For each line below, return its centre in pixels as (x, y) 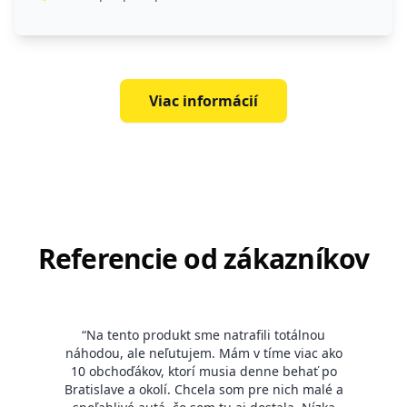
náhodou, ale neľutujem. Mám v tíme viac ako (203, 353)
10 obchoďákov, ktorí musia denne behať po (203, 372)
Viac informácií (203, 101)
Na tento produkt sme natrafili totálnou (206, 335)
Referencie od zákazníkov (203, 259)
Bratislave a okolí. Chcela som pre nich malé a (203, 390)
